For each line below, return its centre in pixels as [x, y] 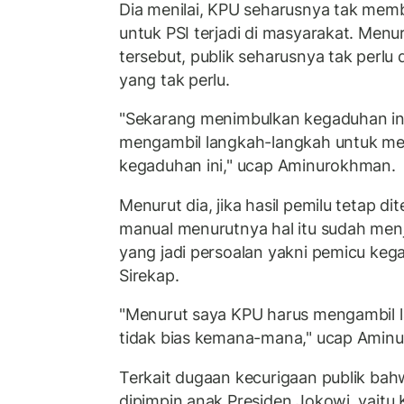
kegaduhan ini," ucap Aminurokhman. [257, 166]
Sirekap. [149, 275]
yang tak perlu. [174, 79]
